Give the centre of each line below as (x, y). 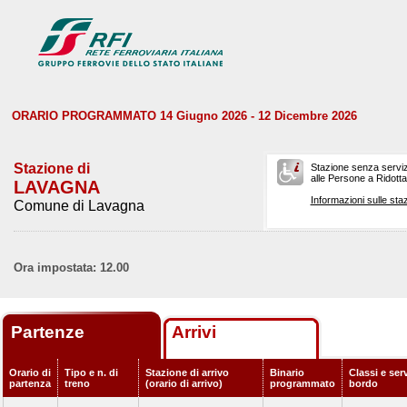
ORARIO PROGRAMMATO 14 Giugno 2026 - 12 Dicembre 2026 (184, 116)
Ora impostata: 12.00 (71, 268)
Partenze (50, 332)
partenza (30, 383)
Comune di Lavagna (79, 206)
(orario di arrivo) (184, 383)
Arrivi (194, 332)
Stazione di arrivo (187, 372)
